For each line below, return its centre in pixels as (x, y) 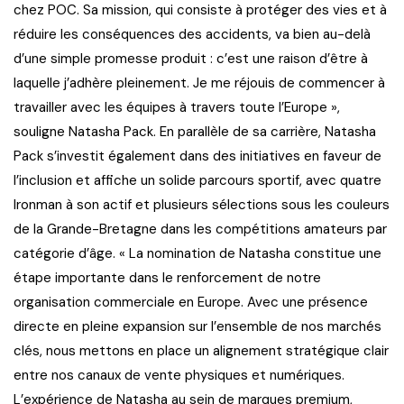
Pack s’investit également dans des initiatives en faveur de (197, 156)
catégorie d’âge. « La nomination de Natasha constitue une (197, 253)
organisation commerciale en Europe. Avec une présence (191, 302)
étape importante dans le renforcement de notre (167, 277)
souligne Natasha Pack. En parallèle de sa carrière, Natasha (195, 131)
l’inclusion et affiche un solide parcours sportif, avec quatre (197, 180)
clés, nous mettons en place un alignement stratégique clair (201, 350)
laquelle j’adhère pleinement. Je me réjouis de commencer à (199, 83)
